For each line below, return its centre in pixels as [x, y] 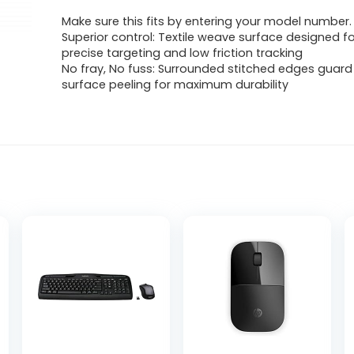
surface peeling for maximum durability [175, 85]
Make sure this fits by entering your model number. [207, 21]
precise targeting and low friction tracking [183, 53]
